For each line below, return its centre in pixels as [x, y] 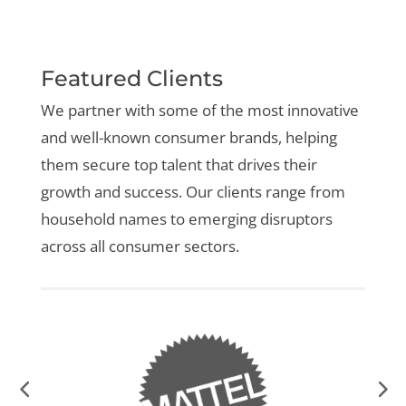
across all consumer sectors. [140, 246]
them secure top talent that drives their [179, 165]
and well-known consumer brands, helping [188, 138]
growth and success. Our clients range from [193, 192]
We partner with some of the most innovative [199, 111]
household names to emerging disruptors [186, 219]
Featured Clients [131, 79]
